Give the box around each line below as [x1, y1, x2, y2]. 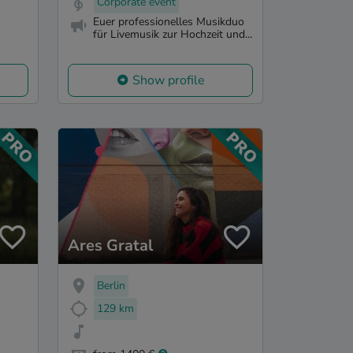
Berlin [97, 278, 125, 294]
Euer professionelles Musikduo [93, 13, 244, 29]
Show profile [132, 71, 205, 89]
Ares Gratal [68, 235, 153, 257]
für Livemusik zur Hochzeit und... [93, 26, 252, 42]
